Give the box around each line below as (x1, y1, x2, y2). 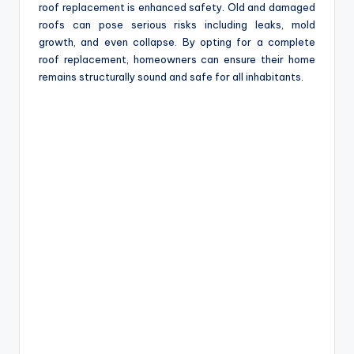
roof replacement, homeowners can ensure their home (39, 53, 315, 66)
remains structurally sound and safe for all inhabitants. (39, 70, 303, 84)
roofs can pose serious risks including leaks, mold (39, 18, 315, 32)
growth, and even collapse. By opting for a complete (39, 36, 315, 49)
